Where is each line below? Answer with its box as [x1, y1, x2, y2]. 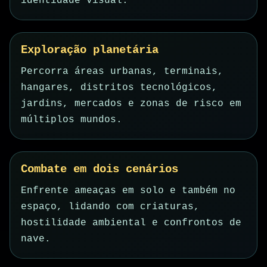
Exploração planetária [21, 44, 159, 57]
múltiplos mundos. [21, 114, 122, 126]
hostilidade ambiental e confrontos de [21, 218, 241, 229]
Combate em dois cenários [21, 163, 178, 176]
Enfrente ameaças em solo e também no [21, 185, 235, 197]
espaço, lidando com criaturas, [21, 201, 200, 213]
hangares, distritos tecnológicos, [21, 82, 218, 94]
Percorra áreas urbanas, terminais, [21, 66, 223, 77]
